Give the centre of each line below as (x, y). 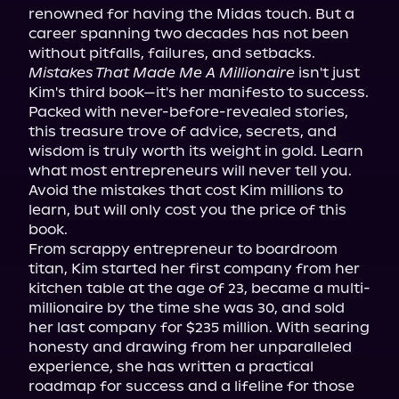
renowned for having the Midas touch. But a (191, 14)
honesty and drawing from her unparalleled (190, 347)
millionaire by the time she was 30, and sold (187, 308)
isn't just (327, 73)
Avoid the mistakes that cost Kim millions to (186, 190)
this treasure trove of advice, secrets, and (183, 131)
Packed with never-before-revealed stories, (188, 112)
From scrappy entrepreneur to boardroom (183, 249)
